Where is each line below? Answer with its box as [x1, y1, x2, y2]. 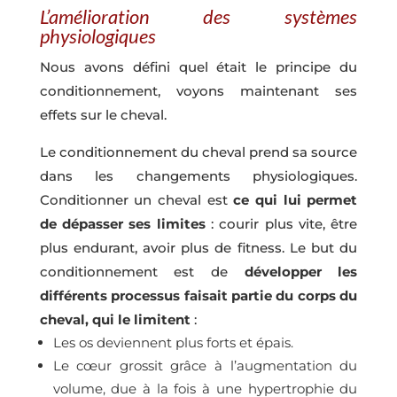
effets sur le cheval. [39, 106, 167, 124]
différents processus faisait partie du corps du [39, 287, 358, 305]
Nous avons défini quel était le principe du [39, 58, 358, 76]
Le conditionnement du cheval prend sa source [39, 144, 358, 161]
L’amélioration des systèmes [39, 4, 358, 29]
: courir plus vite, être [205, 215, 358, 233]
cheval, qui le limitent [39, 311, 191, 329]
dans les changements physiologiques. [39, 167, 358, 185]
